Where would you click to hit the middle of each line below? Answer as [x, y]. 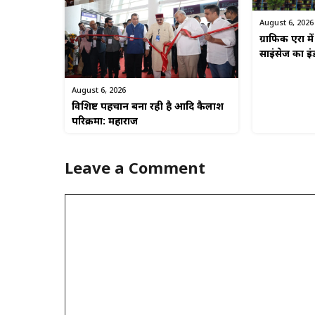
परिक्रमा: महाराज [105, 122]
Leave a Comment [135, 169]
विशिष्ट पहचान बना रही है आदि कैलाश [148, 107]
